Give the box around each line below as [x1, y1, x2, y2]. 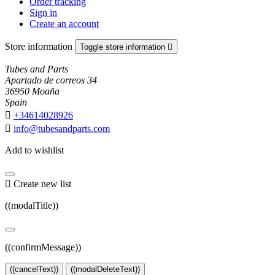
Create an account [29, 18, 99, 29]
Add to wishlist [5, 144, 64, 155]
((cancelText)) [10, 264, 58, 274]
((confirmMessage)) [5, 241, 81, 252]
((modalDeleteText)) [71, 264, 140, 274]
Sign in [29, 7, 57, 18]
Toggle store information [80, 42, 168, 52]
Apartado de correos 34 [5, 74, 97, 85]
